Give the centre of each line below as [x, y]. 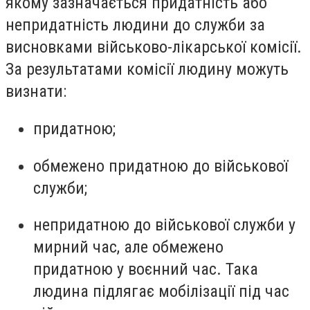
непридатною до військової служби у [164, 225]
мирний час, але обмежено [128, 247]
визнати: [36, 92]
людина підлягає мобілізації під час [161, 292]
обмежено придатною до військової [161, 166]
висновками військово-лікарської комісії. [154, 47]
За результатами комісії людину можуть [147, 70]
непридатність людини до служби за [135, 25]
